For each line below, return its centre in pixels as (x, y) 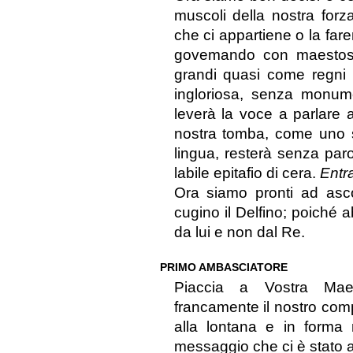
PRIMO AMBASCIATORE (223, 268)
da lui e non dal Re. (239, 232)
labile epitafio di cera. (247, 173)
